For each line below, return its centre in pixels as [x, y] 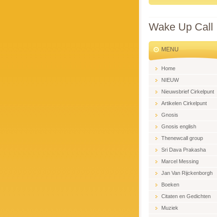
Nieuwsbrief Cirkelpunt [188, 91]
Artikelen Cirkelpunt [184, 103]
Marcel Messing [180, 161]
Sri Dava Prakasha [184, 149]
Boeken [170, 184]
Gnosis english [179, 126]
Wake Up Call [181, 27]
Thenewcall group [182, 138]
